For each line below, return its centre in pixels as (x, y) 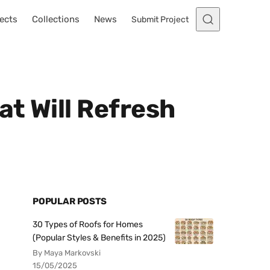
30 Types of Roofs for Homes (88, 224)
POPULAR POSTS (70, 201)
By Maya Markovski (67, 253)
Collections (56, 19)
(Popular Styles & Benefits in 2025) (99, 238)
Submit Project (160, 19)
